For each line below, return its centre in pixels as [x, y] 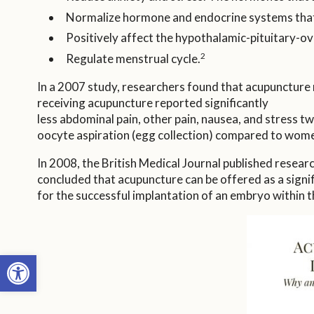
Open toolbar [42, 261]
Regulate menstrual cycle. [133, 59]
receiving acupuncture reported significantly [152, 103]
